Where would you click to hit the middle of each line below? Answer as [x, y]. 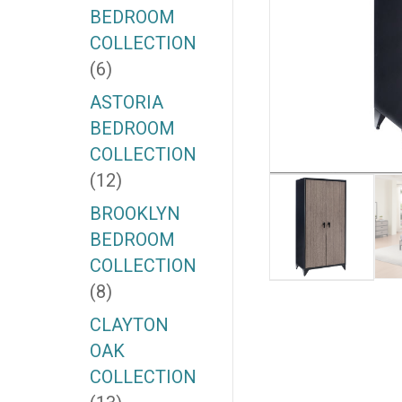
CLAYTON [129, 325]
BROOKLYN [135, 214]
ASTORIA [126, 103]
